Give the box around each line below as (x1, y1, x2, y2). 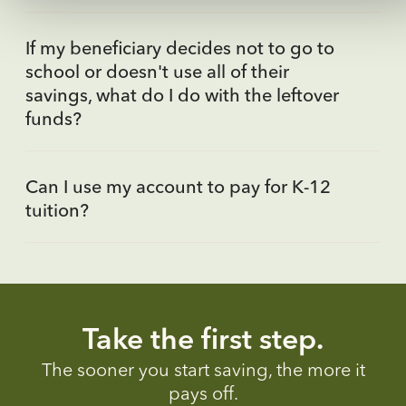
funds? (25, 111, 82, 130)
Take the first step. (82, 327, 324, 357)
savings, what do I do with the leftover (25, 87, 339, 106)
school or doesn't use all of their (25, 63, 289, 82)
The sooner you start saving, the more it (41, 362, 365, 382)
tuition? (25, 202, 89, 221)
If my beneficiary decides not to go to (25, 40, 334, 59)
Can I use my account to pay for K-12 (25, 179, 331, 198)
